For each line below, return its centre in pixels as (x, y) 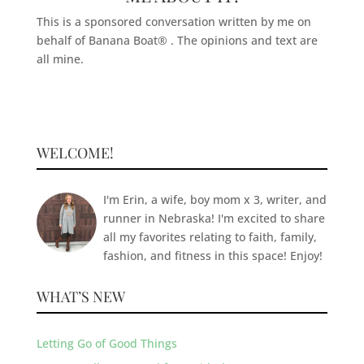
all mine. (60, 59)
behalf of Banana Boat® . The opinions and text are (177, 41)
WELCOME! (75, 153)
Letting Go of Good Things (106, 344)
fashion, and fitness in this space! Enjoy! (212, 256)
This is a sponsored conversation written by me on (173, 22)
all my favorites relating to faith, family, (210, 237)
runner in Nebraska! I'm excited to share (214, 219)
